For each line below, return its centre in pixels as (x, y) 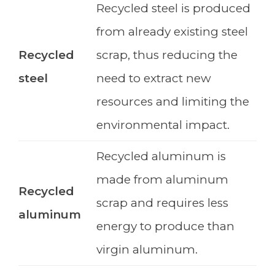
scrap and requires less (162, 203)
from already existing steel (172, 32)
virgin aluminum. (147, 250)
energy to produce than (165, 227)
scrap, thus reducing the (167, 55)
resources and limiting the (173, 102)
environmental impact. (163, 125)
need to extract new (154, 79)
